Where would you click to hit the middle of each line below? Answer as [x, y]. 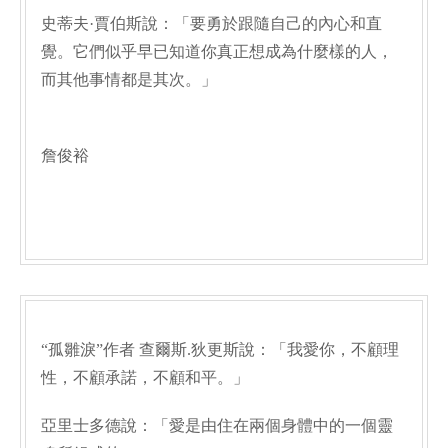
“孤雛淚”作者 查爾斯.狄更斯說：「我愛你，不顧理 [220, 349]
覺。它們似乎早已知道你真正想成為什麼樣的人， [217, 51]
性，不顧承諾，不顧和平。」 [145, 377]
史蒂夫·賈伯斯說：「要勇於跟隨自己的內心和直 [211, 23]
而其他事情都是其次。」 [129, 79]
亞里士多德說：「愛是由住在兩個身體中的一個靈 [217, 425]
